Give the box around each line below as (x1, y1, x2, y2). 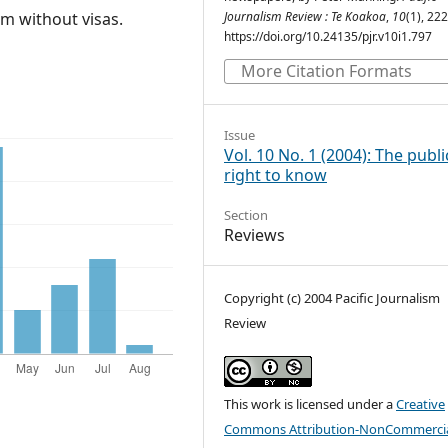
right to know (224, 164, 327, 186)
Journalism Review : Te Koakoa (224, 8, 386, 25)
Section (224, 206, 268, 224)
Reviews (224, 224, 285, 246)
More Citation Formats (241, 60, 412, 82)
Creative (396, 395, 445, 413)
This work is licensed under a (224, 395, 396, 413)
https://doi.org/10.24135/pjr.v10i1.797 (224, 28, 432, 45)
